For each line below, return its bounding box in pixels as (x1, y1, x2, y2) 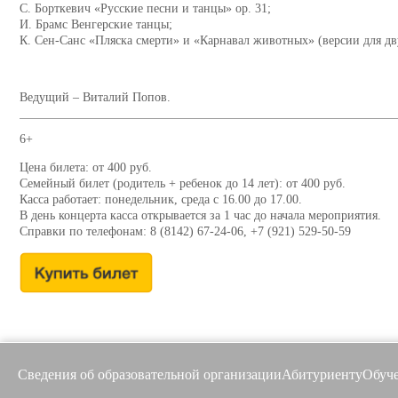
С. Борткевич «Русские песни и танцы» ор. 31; (20, 2, 271, 16)
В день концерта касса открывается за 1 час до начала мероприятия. (20, 209, 381, 223)
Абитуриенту (282, 367, 362, 383)
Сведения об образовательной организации (18, 367, 282, 383)
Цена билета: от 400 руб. (20, 161, 152, 175)
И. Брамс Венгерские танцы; (20, 18, 172, 32)
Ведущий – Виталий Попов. (20, 91, 171, 105)
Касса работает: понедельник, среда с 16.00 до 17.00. (20, 193, 302, 207)
